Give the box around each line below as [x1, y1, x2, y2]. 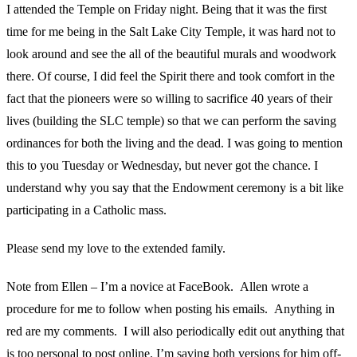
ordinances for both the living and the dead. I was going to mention [6, 136, 343, 151]
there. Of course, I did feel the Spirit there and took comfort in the [6, 69, 335, 84]
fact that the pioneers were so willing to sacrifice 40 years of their [6, 92, 332, 106]
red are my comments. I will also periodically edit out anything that [6, 324, 344, 339]
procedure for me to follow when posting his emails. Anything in [6, 302, 335, 316]
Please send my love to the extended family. [6, 241, 226, 256]
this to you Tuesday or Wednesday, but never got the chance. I [6, 159, 318, 173]
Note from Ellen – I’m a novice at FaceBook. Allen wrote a [6, 280, 308, 294]
